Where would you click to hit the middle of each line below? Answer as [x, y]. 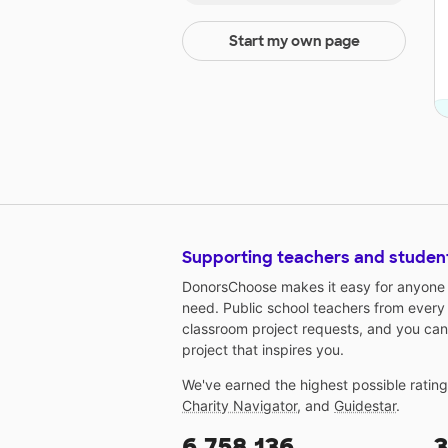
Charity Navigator [239, 406]
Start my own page [294, 41]
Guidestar [365, 406]
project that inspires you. [263, 350]
